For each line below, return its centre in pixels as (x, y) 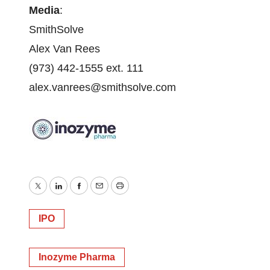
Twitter (53, 194)
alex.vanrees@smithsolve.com (102, 87)
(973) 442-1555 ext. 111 (86, 68)
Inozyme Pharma (77, 257)
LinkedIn (78, 194)
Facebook (102, 194)
